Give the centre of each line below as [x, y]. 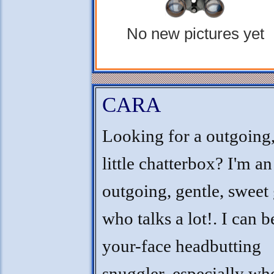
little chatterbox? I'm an [187, 164]
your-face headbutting [182, 246]
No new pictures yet [196, 34]
